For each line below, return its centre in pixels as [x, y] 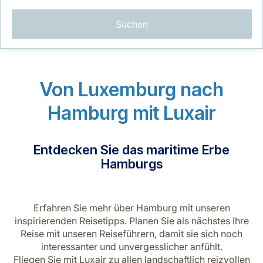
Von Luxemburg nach [131, 89]
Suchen [131, 24]
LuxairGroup [40, 100]
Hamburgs [131, 163]
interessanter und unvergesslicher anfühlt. [131, 246]
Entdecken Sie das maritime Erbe [131, 149]
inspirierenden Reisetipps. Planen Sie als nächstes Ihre [131, 220]
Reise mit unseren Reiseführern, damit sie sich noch [131, 233]
